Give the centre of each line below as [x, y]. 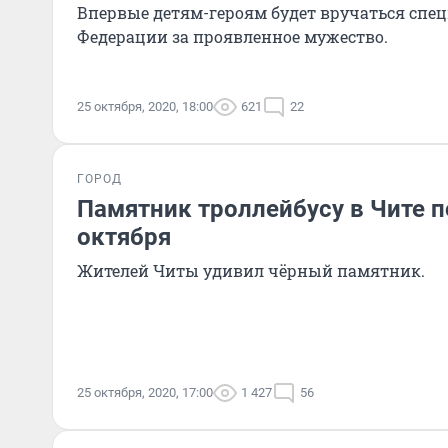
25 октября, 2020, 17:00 [145, 392]
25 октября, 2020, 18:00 [145, 106]
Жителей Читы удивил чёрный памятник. [251, 270]
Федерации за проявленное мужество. [232, 36]
